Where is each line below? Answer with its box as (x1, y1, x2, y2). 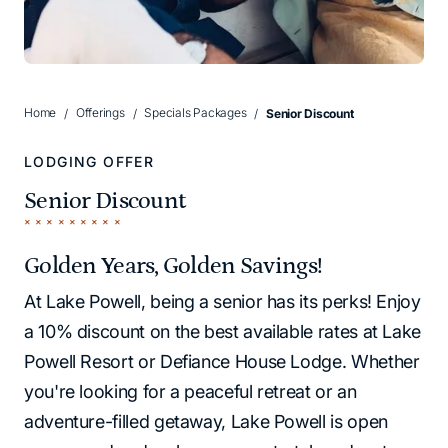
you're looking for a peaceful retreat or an (24, 380, 357, 402)
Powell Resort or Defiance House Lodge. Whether (24, 350, 420, 372)
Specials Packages (144, 105, 247, 121)
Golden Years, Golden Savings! (24, 251, 323, 279)
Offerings (75, 105, 125, 121)
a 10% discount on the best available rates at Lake (24, 320, 422, 342)
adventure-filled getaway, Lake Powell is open (24, 410, 388, 432)
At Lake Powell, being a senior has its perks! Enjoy (24, 290, 421, 312)
